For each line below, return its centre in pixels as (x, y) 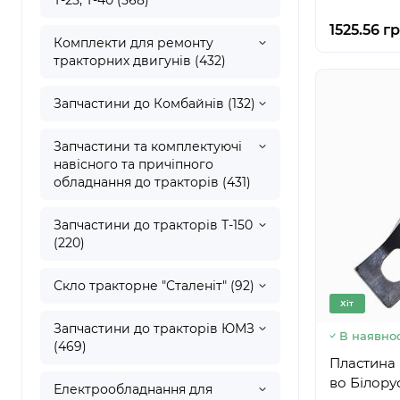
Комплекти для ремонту (133, 43)
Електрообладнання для (133, 389)
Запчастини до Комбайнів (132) (154, 104)
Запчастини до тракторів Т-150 (153, 225)
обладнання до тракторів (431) (152, 182)
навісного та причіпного (133, 164)
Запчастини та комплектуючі (148, 146)
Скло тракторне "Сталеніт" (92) (154, 286)
